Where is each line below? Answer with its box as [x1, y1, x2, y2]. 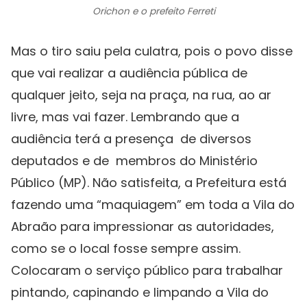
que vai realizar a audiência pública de [11, 64, 247, 82]
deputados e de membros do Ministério [11, 152, 258, 170]
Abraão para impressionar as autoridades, [11, 218, 274, 236]
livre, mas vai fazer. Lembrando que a [11, 108, 239, 126]
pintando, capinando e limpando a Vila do [11, 284, 269, 302]
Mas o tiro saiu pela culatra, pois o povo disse [11, 42, 293, 60]
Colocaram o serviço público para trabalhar [11, 262, 283, 280]
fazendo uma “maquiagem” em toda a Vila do [11, 196, 295, 214]
